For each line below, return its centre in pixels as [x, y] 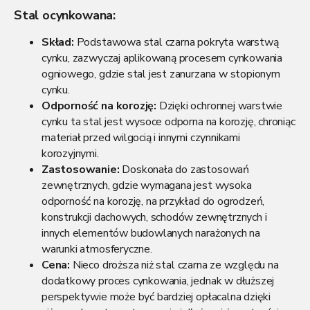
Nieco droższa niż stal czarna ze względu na [174, 265]
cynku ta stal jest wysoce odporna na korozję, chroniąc [168, 121]
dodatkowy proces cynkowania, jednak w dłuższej [158, 281]
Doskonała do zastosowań [184, 169]
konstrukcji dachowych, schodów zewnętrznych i [154, 217]
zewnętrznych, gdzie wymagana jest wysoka [147, 185]
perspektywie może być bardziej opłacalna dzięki [156, 297]
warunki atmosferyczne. [97, 249]
